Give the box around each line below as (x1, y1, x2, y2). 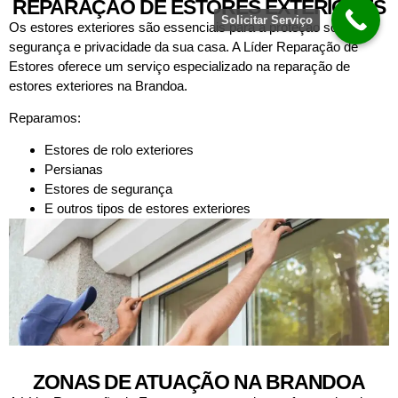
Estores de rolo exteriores (44, 142, 194, 158)
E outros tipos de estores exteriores (44, 201, 251, 217)
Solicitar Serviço (221, 13, 313, 27)
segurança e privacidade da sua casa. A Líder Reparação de (9, 38, 358, 54)
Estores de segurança (44, 181, 172, 197)
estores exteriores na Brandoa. (9, 77, 187, 93)
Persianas (44, 162, 103, 178)
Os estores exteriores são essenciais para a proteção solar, (9, 19, 354, 35)
